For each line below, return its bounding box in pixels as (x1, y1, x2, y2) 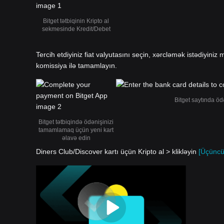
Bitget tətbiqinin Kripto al (43, 17, 109, 24)
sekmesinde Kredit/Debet (41, 25, 110, 32)
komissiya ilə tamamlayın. (36, 61, 117, 69)
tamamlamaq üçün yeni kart (38, 126, 113, 133)
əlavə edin (61, 134, 90, 141)
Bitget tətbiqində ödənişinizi (38, 118, 113, 125)
